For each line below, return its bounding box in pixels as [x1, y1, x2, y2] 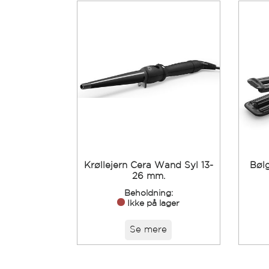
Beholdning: [124, 189, 173, 197]
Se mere [130, 225, 168, 234]
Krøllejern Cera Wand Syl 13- [83, 161, 213, 169]
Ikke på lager [127, 199, 180, 207]
